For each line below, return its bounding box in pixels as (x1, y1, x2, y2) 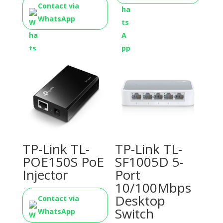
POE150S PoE (22, 153, 104, 171)
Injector (22, 166, 68, 184)
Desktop (115, 192, 166, 210)
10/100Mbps (115, 179, 192, 197)
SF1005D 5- (115, 153, 184, 171)
